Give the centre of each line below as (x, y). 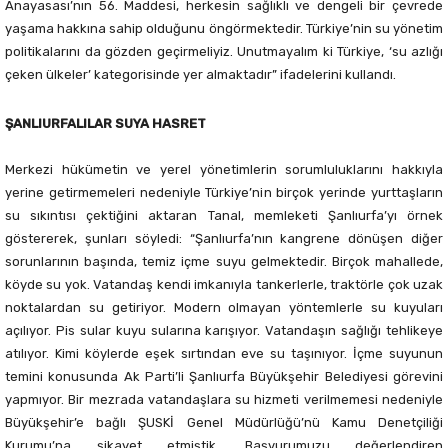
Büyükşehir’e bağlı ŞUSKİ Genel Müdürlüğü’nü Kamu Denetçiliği (224, 423)
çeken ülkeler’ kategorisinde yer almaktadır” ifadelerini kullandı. (200, 75)
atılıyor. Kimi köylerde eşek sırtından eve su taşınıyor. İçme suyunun (224, 354)
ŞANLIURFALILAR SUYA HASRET (105, 124)
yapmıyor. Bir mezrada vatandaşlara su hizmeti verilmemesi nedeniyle (224, 400)
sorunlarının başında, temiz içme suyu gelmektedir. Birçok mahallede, (224, 262)
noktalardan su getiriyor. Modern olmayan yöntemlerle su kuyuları (224, 308)
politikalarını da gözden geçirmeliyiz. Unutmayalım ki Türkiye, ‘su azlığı (224, 52)
